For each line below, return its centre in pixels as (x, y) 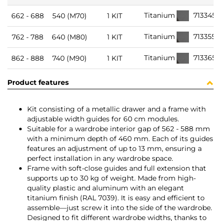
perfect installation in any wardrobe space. (100, 159)
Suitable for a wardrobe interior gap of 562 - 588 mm (119, 129)
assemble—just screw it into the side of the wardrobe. (120, 208)
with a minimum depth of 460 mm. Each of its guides (120, 139)
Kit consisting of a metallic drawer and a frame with (116, 109)
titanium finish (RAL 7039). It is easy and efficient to (116, 198)
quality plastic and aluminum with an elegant (106, 188)
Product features (38, 83)
